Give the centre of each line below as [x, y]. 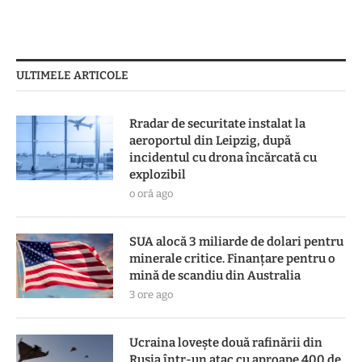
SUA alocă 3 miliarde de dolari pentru [236, 241]
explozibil [158, 174]
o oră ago [151, 193]
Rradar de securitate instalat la [217, 123]
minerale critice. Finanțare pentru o [232, 258]
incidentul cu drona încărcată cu [223, 157]
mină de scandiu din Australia [215, 275]
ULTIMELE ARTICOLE [72, 75]
